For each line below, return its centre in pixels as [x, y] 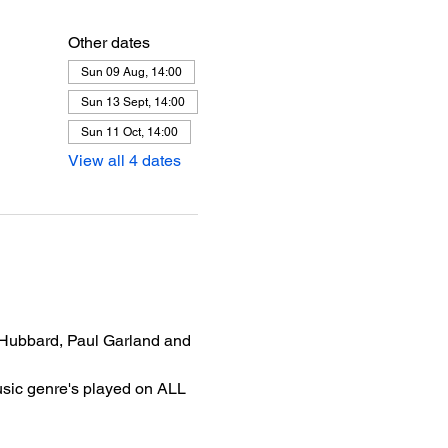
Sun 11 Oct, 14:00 [129, 132]
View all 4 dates [124, 160]
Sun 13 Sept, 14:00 [132, 102]
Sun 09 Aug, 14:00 [131, 72]
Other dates [108, 42]
